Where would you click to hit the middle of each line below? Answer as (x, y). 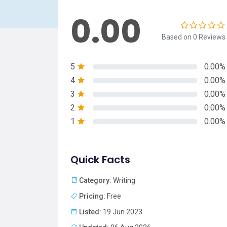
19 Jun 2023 (122, 212)
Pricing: (92, 196)
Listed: (90, 212)
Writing (123, 181)
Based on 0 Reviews (194, 37)
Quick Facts (100, 160)
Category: (95, 181)
